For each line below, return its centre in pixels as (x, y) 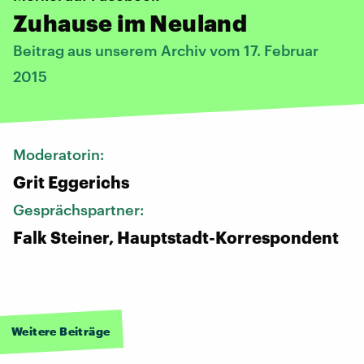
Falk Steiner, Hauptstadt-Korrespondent (176, 237)
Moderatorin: (60, 154)
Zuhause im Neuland (130, 22)
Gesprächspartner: (80, 209)
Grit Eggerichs (71, 182)
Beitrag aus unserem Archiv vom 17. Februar (166, 50)
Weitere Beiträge (61, 331)
